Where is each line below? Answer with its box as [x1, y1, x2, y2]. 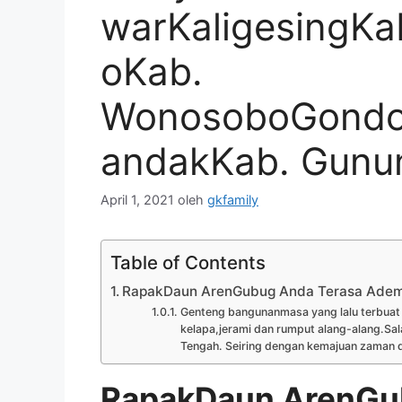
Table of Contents [110, 251, 266, 275]
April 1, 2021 [100, 192, 174, 208]
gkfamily [207, 192, 258, 208]
